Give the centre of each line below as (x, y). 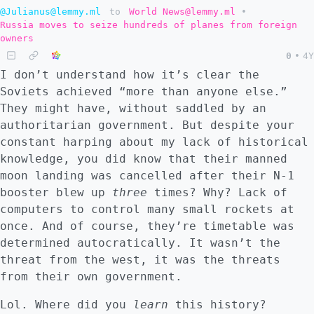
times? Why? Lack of (217, 192)
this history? (217, 305)
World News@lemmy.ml (182, 12)
